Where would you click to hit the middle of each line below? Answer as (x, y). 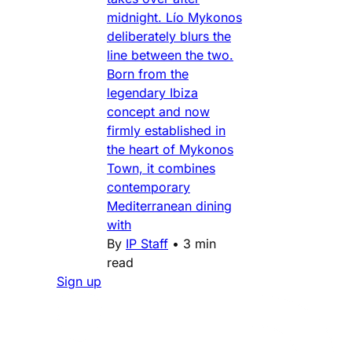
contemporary (148, 187)
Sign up (79, 281)
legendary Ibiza (152, 92)
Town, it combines (161, 168)
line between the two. (170, 55)
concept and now (158, 111)
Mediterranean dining (169, 205)
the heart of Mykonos (170, 149)
